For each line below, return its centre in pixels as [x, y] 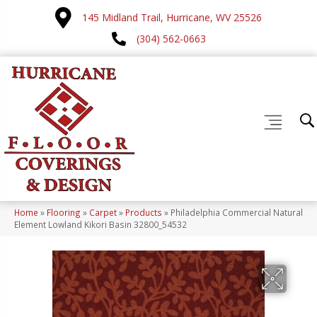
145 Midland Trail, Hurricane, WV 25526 [172, 17]
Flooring [64, 213]
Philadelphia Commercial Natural [237, 213]
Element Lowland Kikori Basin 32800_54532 [100, 225]
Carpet [103, 213]
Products [144, 213]
